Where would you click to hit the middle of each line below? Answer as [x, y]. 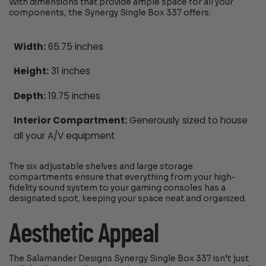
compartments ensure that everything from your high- [123, 178]
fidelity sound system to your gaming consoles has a [118, 188]
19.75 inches [73, 96]
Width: [29, 47]
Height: [31, 71]
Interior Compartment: [70, 120]
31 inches [69, 71]
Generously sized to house [187, 120]
